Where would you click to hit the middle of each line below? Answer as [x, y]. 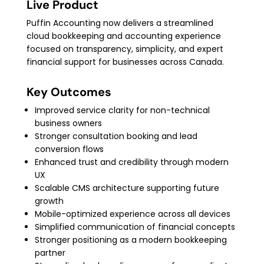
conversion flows [69, 149]
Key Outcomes [69, 92]
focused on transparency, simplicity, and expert [125, 49]
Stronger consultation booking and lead [116, 136]
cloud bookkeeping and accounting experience [123, 36]
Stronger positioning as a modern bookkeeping [131, 240]
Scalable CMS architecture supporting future [127, 188]
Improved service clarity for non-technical [122, 110]
